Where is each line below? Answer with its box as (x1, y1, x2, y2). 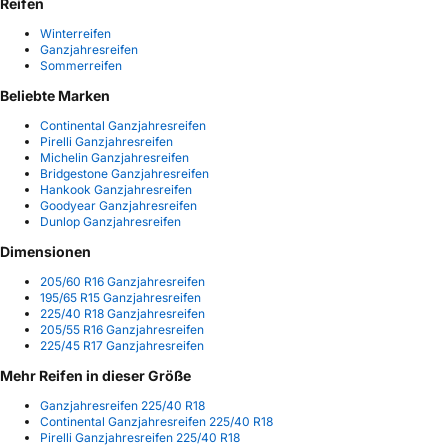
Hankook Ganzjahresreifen (40, 182, 192, 198)
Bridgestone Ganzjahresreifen (40, 166, 209, 182)
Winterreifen (40, 26, 111, 42)
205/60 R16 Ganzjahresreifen (40, 274, 205, 290)
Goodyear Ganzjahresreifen (40, 198, 197, 214)
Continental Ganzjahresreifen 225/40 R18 (40, 414, 273, 430)
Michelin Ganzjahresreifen (40, 150, 189, 166)
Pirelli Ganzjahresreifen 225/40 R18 (40, 430, 240, 446)
